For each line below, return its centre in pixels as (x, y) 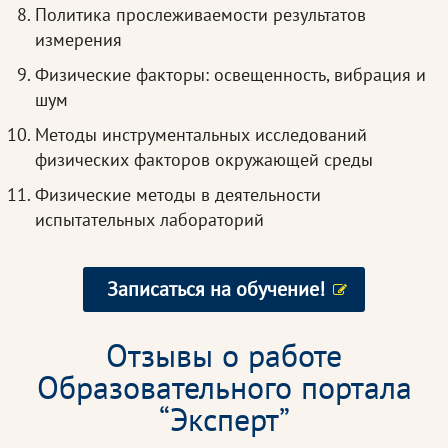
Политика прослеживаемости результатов (200, 15)
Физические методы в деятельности (178, 195)
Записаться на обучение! (216, 289)
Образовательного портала (224, 387)
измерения (78, 40)
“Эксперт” (224, 419)
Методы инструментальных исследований (201, 135)
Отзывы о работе (224, 355)
